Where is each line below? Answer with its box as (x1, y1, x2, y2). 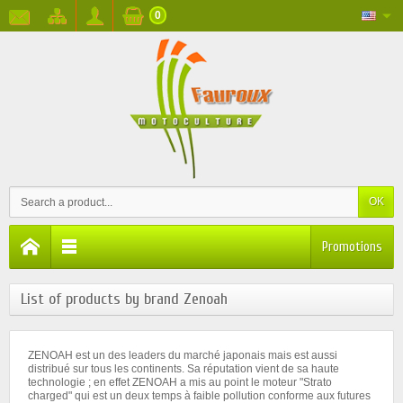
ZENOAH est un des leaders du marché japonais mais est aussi (28, 349, 337, 363)
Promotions (322, 239, 382, 255)
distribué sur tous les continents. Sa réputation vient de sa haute (28, 363, 339, 376)
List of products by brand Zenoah (21, 290, 228, 309)
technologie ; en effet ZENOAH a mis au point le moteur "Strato (28, 376, 332, 390)
